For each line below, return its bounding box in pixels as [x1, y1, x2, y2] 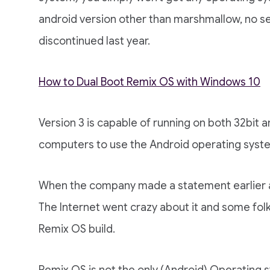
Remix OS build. [39, 222, 115, 236]
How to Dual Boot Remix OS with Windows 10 [39, 75, 260, 89]
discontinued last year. [39, 34, 150, 48]
